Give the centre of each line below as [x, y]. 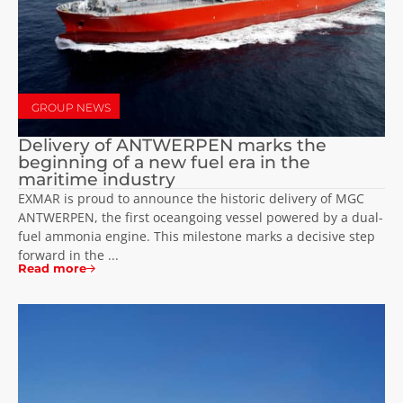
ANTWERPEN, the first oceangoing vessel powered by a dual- [201, 218]
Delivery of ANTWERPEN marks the [172, 145]
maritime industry [97, 179]
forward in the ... [68, 255]
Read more [52, 269]
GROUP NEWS [71, 108]
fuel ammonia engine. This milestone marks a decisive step [197, 237]
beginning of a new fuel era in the [164, 162]
